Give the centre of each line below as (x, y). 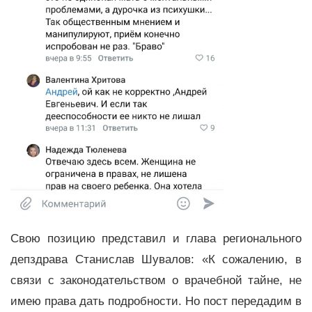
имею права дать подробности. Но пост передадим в (156, 302)
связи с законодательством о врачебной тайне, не (156, 281)
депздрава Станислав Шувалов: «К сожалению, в (156, 260)
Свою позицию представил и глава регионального (156, 239)
